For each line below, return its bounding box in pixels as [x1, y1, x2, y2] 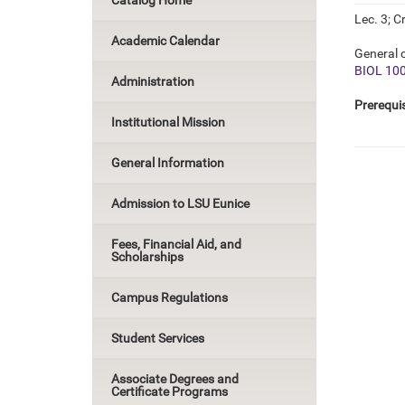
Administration [111, 74, 194, 89]
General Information [111, 155, 224, 170]
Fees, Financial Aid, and [111, 237, 241, 251]
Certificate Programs [111, 384, 228, 399]
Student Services [111, 331, 204, 345]
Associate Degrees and [111, 372, 239, 386]
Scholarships [111, 250, 184, 264]
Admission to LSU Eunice [111, 196, 250, 211]
